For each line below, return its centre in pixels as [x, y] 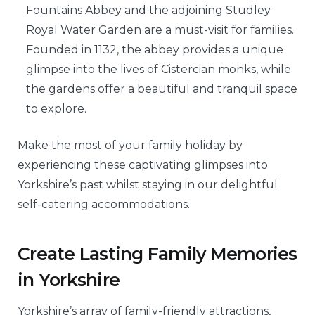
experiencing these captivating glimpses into [143, 165]
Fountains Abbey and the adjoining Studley [148, 11]
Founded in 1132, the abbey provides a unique [155, 50]
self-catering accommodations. [104, 205]
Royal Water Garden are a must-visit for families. [160, 30]
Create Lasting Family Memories [157, 253]
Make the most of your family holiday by [130, 146]
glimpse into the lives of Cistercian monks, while [159, 70]
